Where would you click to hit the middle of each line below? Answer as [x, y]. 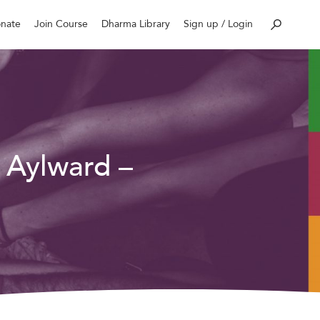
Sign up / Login [219, 24]
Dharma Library [136, 24]
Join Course [61, 24]
